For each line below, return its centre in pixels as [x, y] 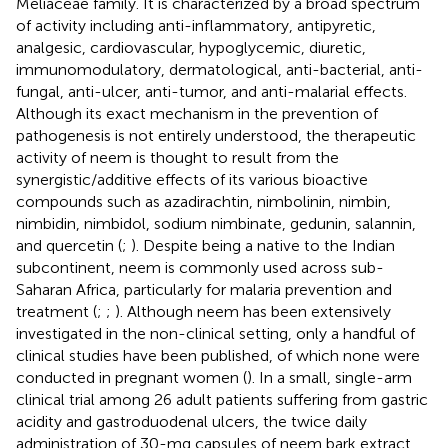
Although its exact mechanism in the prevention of [197, 113]
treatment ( [56, 311]
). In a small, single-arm [329, 377]
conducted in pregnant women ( [131, 377]
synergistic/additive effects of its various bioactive [192, 179]
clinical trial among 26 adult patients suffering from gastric [222, 399]
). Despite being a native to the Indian [263, 245]
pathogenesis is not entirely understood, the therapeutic [216, 135]
